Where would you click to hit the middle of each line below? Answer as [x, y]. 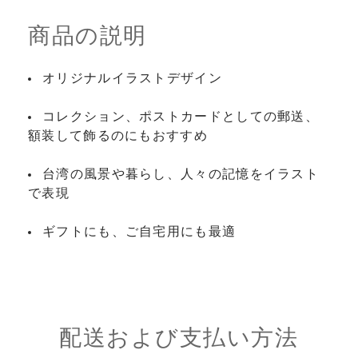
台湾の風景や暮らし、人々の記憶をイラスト [181, 174]
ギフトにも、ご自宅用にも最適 [139, 232]
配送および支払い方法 [179, 338]
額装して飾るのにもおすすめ [118, 136]
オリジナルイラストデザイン [132, 78]
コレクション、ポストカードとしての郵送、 [181, 117]
